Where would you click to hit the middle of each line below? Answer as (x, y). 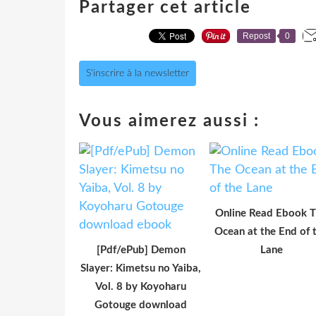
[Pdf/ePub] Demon (141, 250)
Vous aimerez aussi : (169, 121)
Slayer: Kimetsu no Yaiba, (141, 268)
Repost (256, 36)
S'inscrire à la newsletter (138, 73)
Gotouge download (141, 305)
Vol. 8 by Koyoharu (141, 286)
